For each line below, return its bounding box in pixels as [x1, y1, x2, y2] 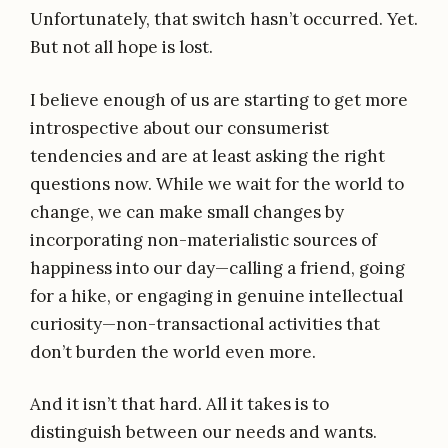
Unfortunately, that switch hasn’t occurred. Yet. [30, 8, 418, 31]
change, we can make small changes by [30, 200, 344, 223]
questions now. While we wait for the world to [30, 172, 404, 195]
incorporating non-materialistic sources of [30, 228, 377, 251]
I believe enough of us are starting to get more [30, 88, 408, 111]
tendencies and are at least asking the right [30, 144, 385, 167]
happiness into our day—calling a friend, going [30, 256, 405, 279]
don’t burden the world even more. [30, 340, 316, 363]
